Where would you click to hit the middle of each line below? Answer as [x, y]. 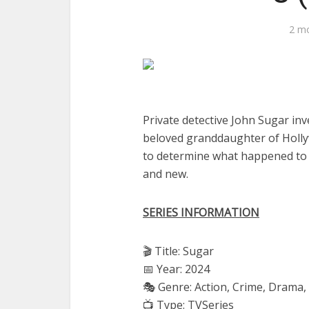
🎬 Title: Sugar [178, 251]
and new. [166, 174]
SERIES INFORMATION [201, 212]
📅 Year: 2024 [176, 269]
